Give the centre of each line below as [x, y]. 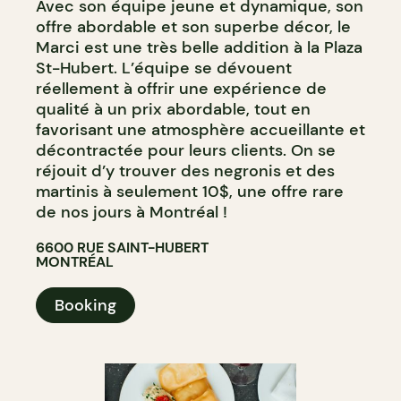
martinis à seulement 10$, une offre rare [190, 192]
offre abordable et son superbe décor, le [193, 27]
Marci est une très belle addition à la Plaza [199, 47]
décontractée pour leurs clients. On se [186, 150]
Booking [85, 305]
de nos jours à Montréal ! [132, 212]
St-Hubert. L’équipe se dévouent [164, 68]
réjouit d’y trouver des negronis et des [185, 171]
